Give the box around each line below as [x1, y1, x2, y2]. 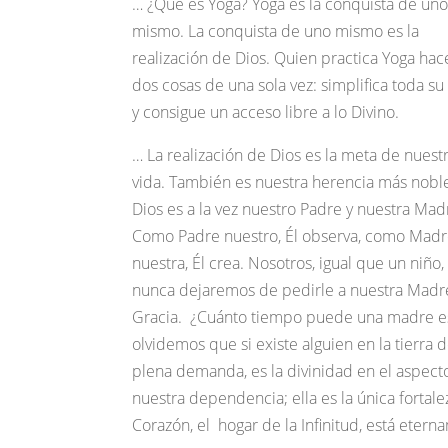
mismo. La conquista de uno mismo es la [132, 20, 419, 42]
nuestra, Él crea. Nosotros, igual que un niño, [132, 252, 444, 274]
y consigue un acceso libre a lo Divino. [132, 101, 399, 123]
